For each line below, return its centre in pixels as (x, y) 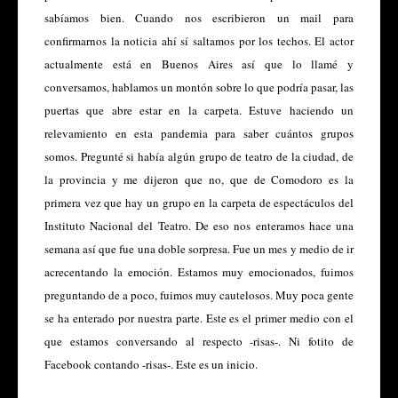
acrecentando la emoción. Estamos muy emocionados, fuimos (199, 271)
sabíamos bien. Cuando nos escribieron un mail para (199, 17)
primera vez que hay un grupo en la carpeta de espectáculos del (199, 202)
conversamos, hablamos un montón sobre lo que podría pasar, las (199, 87)
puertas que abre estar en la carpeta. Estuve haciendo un (199, 110)
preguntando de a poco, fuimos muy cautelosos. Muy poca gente (199, 295)
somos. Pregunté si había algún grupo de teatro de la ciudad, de (199, 156)
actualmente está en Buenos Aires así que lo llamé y (199, 64)
